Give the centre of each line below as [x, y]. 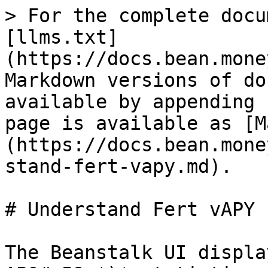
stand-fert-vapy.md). [118, 166]
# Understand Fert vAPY [130, 209]
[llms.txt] [62, 37]
